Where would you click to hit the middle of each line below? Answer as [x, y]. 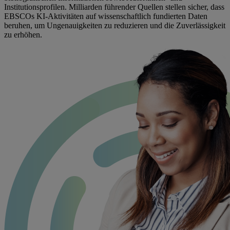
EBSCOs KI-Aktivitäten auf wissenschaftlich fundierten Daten [106, 16]
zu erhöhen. [23, 34]
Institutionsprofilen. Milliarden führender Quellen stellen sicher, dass [114, 7]
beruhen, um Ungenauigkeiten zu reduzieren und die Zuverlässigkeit [115, 25]
